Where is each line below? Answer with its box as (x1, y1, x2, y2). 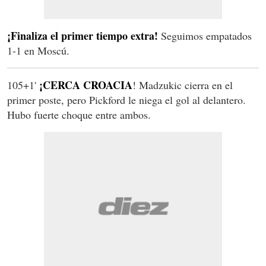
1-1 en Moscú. (7, 43, 69, 58)
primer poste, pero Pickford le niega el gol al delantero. (7, 93, 246, 107)
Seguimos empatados (158, 28, 252, 43)
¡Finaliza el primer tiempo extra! (7, 28, 158, 44)
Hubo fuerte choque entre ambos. (7, 107, 151, 122)
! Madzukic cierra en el (132, 78, 233, 93)
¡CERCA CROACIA (36, 77, 132, 93)
